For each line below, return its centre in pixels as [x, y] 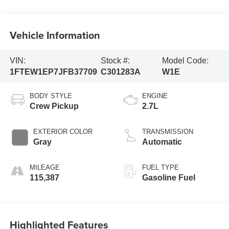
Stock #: [115, 60]
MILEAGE [44, 168]
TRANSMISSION [168, 132]
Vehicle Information [55, 35]
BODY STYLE [51, 96]
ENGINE [155, 96]
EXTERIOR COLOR [63, 132]
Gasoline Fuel [169, 178]
